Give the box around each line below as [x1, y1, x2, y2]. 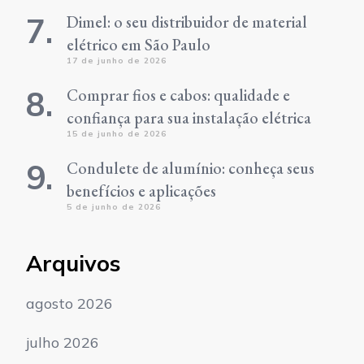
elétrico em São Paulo [67, 33, 210, 55]
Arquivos [26, 249, 120, 277]
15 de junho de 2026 [67, 128, 167, 139]
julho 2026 [26, 332, 99, 352]
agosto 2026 [26, 293, 113, 313]
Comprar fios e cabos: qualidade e [67, 84, 290, 106]
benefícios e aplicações [67, 180, 216, 201]
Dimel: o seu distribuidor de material [67, 11, 307, 32]
